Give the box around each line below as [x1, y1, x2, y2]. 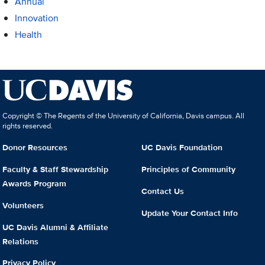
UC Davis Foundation [141, 141, 222, 154]
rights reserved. [2, 120, 53, 132]
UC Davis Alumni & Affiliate [2, 221, 109, 233]
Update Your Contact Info [141, 206, 238, 219]
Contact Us [141, 185, 184, 197]
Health [14, 28, 42, 42]
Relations [2, 235, 39, 247]
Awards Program [2, 177, 67, 189]
